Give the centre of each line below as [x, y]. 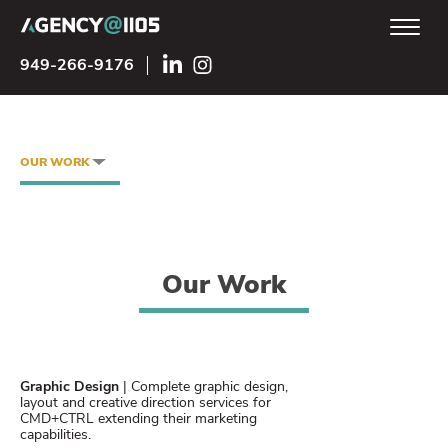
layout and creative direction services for [145, 403]
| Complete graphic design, [203, 387]
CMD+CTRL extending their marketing [138, 419]
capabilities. [55, 435]
